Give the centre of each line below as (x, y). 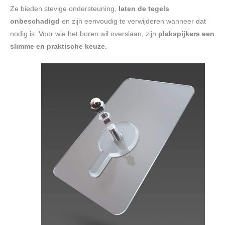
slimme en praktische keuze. (59, 47)
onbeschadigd (35, 22)
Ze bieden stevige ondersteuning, (64, 9)
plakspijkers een (186, 34)
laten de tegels (144, 9)
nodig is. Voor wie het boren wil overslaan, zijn (84, 34)
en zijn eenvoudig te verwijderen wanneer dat (133, 22)
